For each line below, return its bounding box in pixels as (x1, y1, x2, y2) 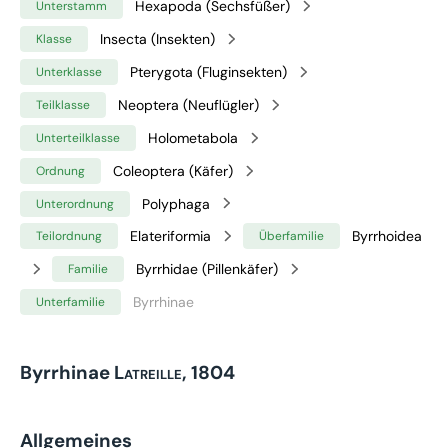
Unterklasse (36, 63, 102, 80)
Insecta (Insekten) (100, 29, 215, 48)
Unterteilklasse (36, 129, 120, 146)
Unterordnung (36, 195, 114, 212)
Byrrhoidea (352, 227, 422, 246)
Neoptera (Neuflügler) (118, 95, 259, 114)
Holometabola (148, 128, 238, 147)
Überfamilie (259, 228, 324, 245)
